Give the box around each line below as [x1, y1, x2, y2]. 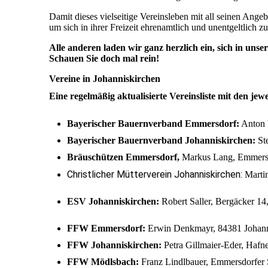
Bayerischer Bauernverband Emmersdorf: [67, 118, 239, 129]
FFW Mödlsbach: [67, 256, 139, 267]
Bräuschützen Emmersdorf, [67, 152, 182, 163]
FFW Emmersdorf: [67, 223, 145, 233]
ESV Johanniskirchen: [67, 196, 159, 207]
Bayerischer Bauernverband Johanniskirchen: [67, 135, 255, 146]
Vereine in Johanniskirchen [49, 74, 160, 84]
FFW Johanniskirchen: [67, 239, 162, 250]
